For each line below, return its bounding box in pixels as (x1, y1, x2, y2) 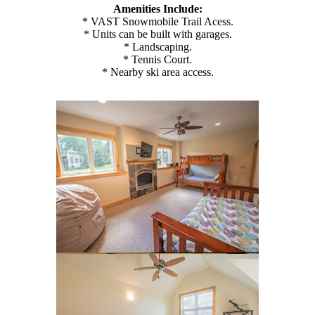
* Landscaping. (123, 41, 192, 53)
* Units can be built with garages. (83, 28, 232, 41)
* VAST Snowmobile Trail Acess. (82, 15, 233, 28)
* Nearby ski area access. (101, 66, 214, 79)
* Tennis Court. (123, 53, 192, 66)
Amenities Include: (112, 3, 202, 15)
